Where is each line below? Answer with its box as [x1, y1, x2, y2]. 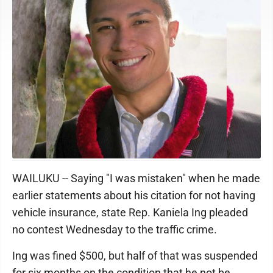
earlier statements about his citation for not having [12, 189, 255, 202]
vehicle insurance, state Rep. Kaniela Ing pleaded [12, 206, 248, 219]
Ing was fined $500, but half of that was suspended [12, 249, 258, 262]
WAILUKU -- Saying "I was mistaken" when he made [12, 172, 260, 185]
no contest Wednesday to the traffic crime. [12, 223, 217, 236]
